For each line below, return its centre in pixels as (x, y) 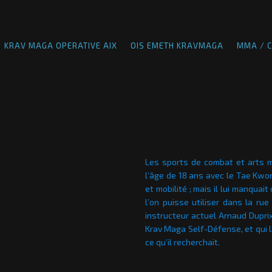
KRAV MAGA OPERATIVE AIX (61, 46)
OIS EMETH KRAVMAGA (177, 46)
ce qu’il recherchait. (182, 242)
